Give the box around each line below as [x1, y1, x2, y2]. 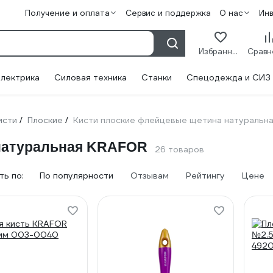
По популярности [40, 170, 113, 181]
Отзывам [130, 170, 169, 181]
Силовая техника [54, 72, 127, 83]
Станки [141, 72, 172, 83]
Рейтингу [186, 170, 225, 181]
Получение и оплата [25, 8, 110, 18]
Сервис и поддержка [126, 8, 211, 18]
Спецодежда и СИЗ [186, 72, 271, 83]
